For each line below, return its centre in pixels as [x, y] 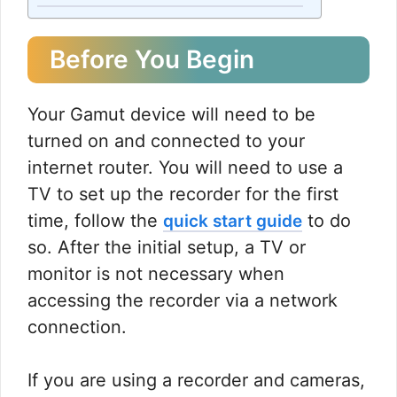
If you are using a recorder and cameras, [196, 381]
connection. [77, 327]
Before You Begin [152, 60]
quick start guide [233, 222]
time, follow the [95, 221]
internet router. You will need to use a [185, 168]
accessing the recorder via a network [183, 301]
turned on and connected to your [166, 141]
